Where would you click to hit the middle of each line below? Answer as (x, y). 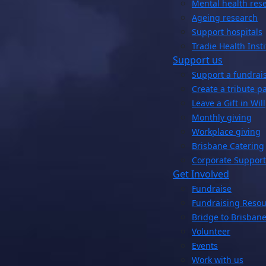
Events (205, 245)
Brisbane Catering (228, 145)
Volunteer (211, 231)
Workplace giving (226, 131)
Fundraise (212, 188)
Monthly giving (222, 117)
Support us (198, 60)
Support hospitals (227, 31)
